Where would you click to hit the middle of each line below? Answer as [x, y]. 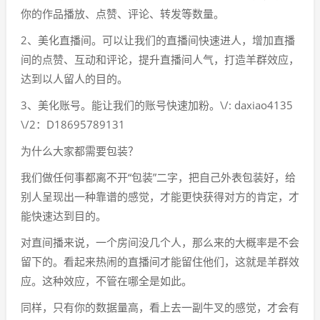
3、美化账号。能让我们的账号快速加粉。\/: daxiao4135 [157, 105]
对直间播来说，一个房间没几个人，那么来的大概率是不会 [160, 242]
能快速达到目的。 [64, 216]
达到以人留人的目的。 [74, 79]
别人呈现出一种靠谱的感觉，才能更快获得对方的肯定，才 [160, 196]
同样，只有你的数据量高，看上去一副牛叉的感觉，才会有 [160, 307]
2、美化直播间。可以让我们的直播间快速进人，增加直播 [158, 40]
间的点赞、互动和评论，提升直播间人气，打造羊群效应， [160, 59]
